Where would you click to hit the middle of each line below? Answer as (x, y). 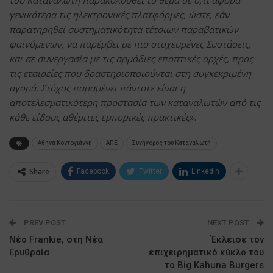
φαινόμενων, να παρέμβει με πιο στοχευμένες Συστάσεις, (130, 44)
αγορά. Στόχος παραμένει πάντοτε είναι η (97, 87)
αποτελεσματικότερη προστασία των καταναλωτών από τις (135, 102)
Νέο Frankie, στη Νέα (56, 239)
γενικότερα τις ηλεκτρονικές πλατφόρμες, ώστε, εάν (119, 14)
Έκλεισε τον (237, 239)
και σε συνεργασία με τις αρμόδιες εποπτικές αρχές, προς (131, 58)
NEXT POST (229, 222)
